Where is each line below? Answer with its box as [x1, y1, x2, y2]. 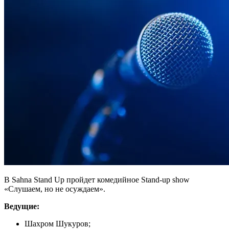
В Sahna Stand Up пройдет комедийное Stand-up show [4, 175, 190, 185]
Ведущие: [4, 202, 39, 211]
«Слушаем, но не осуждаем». [4, 185, 105, 194]
